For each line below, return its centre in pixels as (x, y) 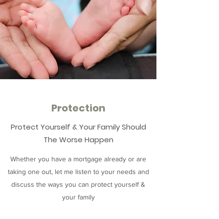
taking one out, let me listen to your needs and (78, 172)
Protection (78, 108)
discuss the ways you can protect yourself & (78, 184)
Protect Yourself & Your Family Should (78, 127)
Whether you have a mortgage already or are (78, 159)
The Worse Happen (78, 140)
